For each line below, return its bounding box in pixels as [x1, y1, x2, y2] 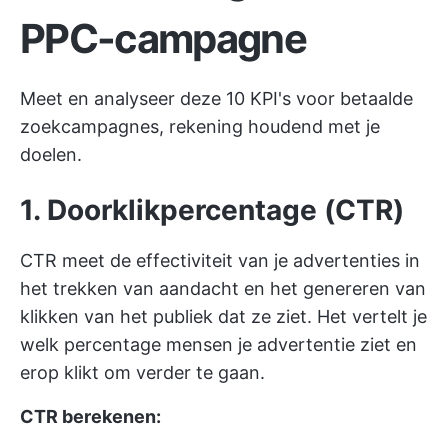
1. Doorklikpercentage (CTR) [20, 193, 404, 227]
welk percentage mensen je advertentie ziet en [20, 334, 417, 355]
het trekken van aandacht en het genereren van [20, 278, 426, 299]
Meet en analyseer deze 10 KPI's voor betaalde [20, 88, 413, 109]
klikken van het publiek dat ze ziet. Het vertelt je [20, 306, 427, 327]
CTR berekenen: [20, 406, 161, 427]
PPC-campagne [20, 14, 306, 63]
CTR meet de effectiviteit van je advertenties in [20, 250, 420, 271]
